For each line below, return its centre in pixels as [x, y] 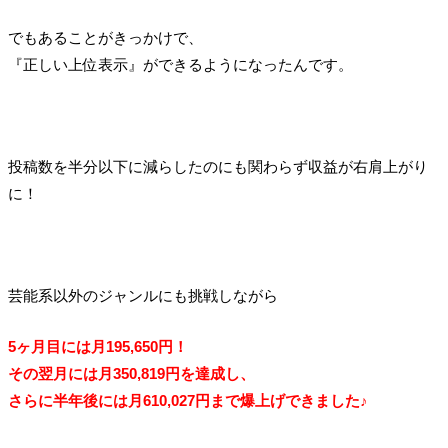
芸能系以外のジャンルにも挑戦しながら [142, 295]
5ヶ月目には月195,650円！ [97, 346]
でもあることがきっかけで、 [105, 37]
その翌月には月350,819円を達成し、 [131, 373]
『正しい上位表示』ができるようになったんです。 [180, 64]
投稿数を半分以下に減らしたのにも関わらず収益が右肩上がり [217, 166]
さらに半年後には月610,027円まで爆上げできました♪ [187, 400]
